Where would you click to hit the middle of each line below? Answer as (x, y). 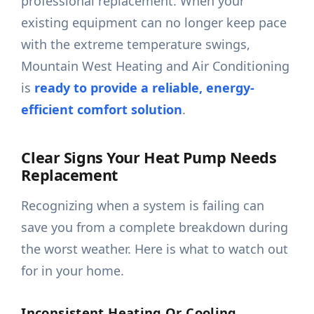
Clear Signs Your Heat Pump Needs (149, 158)
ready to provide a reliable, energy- (145, 88)
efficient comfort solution (102, 110)
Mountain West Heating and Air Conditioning (156, 66)
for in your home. (73, 271)
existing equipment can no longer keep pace (154, 23)
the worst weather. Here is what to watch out (155, 249)
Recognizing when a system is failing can (143, 206)
